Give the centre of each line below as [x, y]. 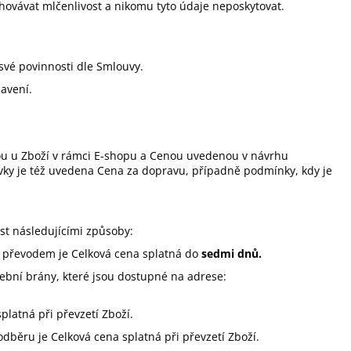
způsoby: [108, 230]
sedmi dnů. [232, 253]
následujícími [48, 230]
